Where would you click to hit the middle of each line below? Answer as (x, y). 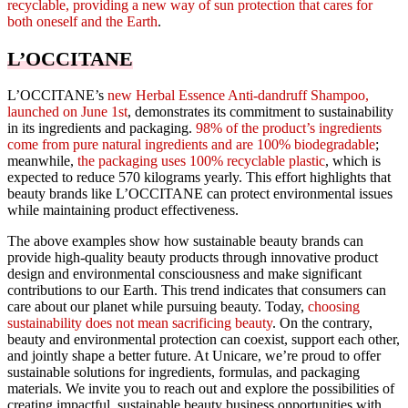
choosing (334, 307)
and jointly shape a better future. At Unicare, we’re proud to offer (194, 356)
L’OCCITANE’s (57, 96)
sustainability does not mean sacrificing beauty (140, 323)
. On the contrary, (322, 323)
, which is (353, 161)
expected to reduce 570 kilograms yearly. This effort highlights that (199, 178)
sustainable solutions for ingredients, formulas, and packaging (184, 372)
